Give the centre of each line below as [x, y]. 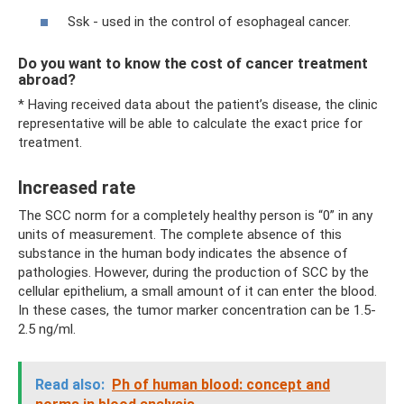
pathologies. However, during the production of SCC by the [193, 272]
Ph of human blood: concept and [221, 385]
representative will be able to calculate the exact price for [190, 124]
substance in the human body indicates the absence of [183, 253]
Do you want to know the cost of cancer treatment [193, 63]
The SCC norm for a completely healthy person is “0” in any [195, 216]
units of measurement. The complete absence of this [180, 234]
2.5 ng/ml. [47, 329]
